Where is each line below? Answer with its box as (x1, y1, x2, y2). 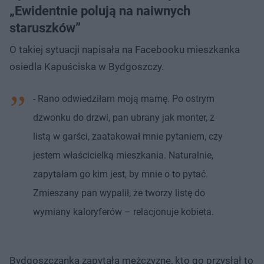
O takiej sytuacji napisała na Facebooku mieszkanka (9, 43, 240, 55)
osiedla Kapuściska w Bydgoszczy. (9, 60, 164, 72)
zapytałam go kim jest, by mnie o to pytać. (33, 168, 208, 180)
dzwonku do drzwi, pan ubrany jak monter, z (33, 111, 214, 123)
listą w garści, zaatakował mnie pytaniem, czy (33, 130, 223, 142)
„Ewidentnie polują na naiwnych (9, 3, 190, 18)
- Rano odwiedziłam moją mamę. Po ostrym (33, 93, 214, 104)
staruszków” (9, 20, 81, 35)
